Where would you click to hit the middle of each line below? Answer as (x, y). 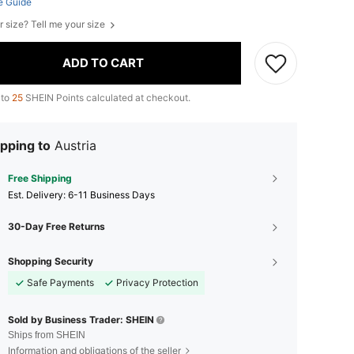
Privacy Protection (157, 282)
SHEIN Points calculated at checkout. (107, 97)
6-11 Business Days (111, 194)
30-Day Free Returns (56, 226)
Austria (75, 145)
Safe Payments (60, 282)
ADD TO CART (103, 63)
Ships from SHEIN (47, 335)
